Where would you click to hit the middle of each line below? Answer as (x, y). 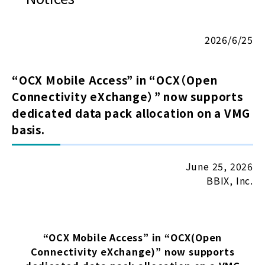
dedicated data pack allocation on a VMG (131, 113)
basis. (28, 129)
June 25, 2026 (219, 166)
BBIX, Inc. (230, 180)
